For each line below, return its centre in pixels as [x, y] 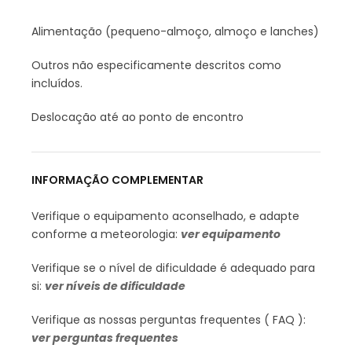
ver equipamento [231, 234]
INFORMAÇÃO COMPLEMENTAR [117, 180]
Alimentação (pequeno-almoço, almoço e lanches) [175, 31]
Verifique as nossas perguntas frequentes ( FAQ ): [169, 320]
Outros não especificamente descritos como [156, 65]
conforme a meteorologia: [106, 234]
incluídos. [57, 83]
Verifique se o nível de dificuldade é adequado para [173, 268]
